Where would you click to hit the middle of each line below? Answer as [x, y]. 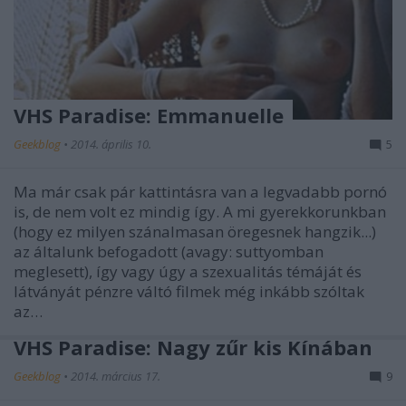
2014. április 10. [111, 144]
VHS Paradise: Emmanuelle [149, 115]
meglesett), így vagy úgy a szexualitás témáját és [188, 271]
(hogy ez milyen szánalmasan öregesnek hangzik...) [195, 231]
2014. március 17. [116, 376]
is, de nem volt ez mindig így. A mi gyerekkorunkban [200, 211]
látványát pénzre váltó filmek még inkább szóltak [189, 291]
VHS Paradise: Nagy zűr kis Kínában [193, 347]
